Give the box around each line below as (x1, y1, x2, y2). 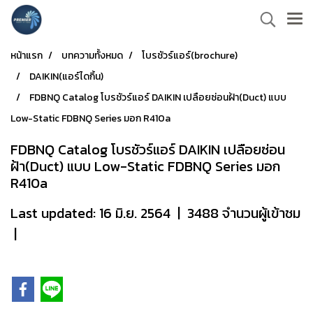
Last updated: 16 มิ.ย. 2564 (10, 203, 170, 224)
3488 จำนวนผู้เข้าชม (187, 203, 300, 224)
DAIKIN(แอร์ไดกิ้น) (29, 69, 103, 84)
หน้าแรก (10, 48, 43, 63)
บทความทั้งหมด (61, 48, 123, 63)
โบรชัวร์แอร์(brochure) (142, 48, 238, 63)
